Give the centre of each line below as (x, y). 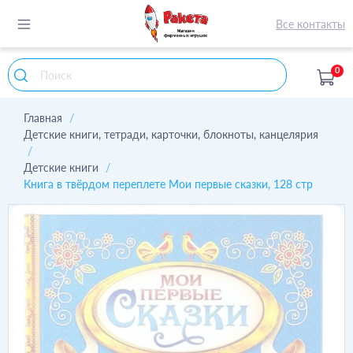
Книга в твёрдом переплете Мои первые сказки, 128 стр (168, 184)
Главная (43, 118)
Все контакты (310, 24)
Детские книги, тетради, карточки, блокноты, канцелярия (171, 134)
